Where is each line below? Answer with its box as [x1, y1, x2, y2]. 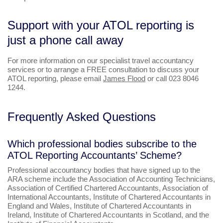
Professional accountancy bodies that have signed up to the [7, 166, 200, 175]
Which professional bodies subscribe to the [7, 138, 197, 150]
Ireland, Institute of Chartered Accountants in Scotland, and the [7, 211, 209, 220]
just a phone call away [7, 33, 123, 47]
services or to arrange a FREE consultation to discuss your [7, 65, 199, 74]
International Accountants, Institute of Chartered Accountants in [7, 193, 211, 202]
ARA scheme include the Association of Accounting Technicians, [7, 175, 215, 184]
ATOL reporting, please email [7, 74, 103, 83]
